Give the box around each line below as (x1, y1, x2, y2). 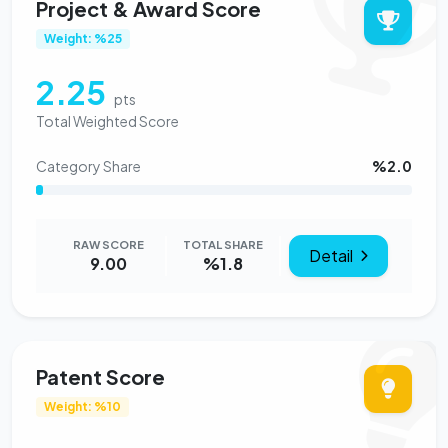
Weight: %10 (43, 398, 121, 414)
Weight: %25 (43, 30, 122, 46)
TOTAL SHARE (182, 236, 263, 251)
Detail (309, 244, 357, 266)
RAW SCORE (72, 236, 144, 251)
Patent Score (36, 363, 165, 389)
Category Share (36, 156, 141, 175)
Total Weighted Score (36, 111, 179, 130)
